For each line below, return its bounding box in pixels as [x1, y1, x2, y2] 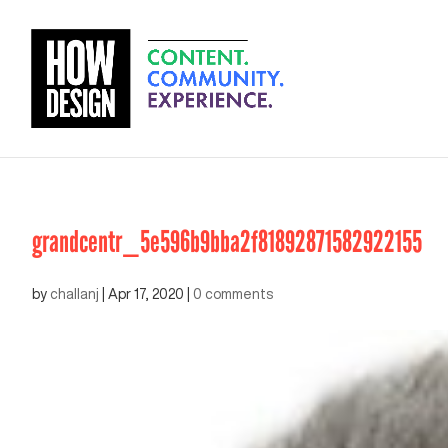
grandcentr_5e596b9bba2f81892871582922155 [32, 224, 422, 260]
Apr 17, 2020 [108, 287, 184, 301]
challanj [50, 287, 99, 301]
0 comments [193, 287, 273, 301]
